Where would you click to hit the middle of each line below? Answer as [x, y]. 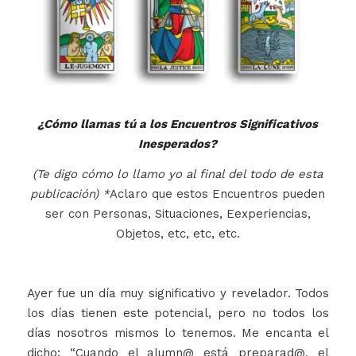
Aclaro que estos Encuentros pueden [218, 193]
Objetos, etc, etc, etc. [178, 233]
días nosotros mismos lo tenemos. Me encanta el [178, 333]
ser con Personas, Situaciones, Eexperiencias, [178, 213]
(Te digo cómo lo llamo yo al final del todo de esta [178, 174]
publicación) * [70, 193]
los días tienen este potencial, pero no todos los [178, 313]
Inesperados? [178, 144]
